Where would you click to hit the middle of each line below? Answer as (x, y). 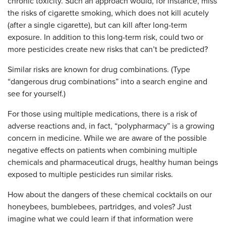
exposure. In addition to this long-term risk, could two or (105, 37)
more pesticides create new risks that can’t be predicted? (108, 49)
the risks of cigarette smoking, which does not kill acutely (108, 13)
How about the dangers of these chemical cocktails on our (110, 195)
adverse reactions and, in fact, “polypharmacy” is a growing (111, 126)
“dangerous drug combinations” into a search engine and (107, 82)
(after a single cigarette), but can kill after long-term (97, 25)
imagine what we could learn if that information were (100, 219)
